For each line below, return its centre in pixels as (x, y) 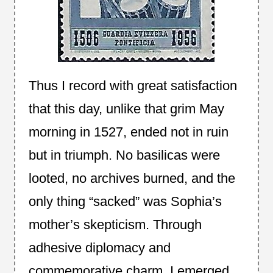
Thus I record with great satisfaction (133, 85)
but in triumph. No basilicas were (124, 155)
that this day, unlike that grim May (126, 108)
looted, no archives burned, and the (132, 178)
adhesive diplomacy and (99, 247)
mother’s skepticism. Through (115, 224)
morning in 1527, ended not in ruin (128, 132)
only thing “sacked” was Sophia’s (125, 201)
